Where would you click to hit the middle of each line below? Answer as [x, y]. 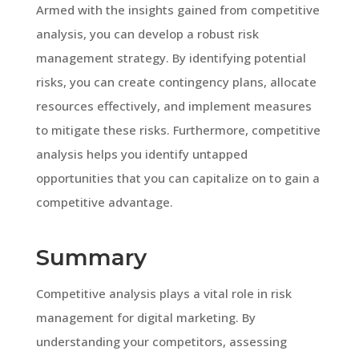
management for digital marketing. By [145, 317]
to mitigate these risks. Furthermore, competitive [178, 129]
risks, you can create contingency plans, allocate [176, 81]
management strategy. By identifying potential [171, 57]
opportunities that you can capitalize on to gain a [177, 177]
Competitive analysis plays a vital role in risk [163, 293]
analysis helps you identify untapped [141, 153]
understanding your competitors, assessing [161, 341]
